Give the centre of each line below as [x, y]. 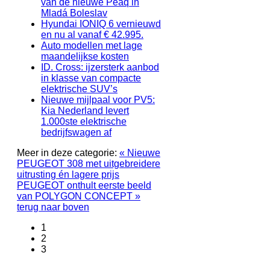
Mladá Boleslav [74, 13]
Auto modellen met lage [92, 45]
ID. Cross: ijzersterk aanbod [100, 67]
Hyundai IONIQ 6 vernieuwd [101, 24]
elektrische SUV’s [79, 89]
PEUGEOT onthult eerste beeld [84, 185]
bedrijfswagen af [76, 132]
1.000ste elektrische [84, 121]
